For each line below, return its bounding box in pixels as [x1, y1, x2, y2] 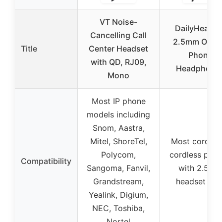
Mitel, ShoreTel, [90, 136, 147, 147]
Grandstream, [93, 176, 144, 187]
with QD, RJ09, [90, 57, 147, 67]
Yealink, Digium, [89, 190, 148, 200]
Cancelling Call [90, 30, 147, 41]
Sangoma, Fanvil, [87, 163, 150, 173]
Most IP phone [91, 96, 146, 107]
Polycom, [101, 150, 136, 160]
